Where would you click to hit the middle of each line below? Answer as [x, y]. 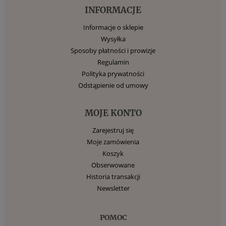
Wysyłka [113, 39]
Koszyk [113, 153]
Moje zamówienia [113, 142]
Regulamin [113, 62]
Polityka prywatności [113, 73]
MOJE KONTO [113, 113]
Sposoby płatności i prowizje [113, 50]
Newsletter [113, 188]
